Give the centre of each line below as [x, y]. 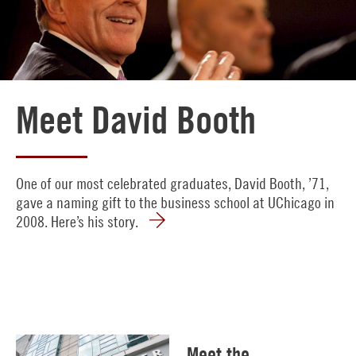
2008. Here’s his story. [77, 221]
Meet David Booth [136, 119]
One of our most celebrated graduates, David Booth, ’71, [172, 183]
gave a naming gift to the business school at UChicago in [175, 202]
